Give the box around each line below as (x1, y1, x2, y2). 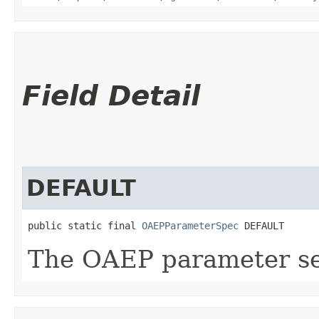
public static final (28, 219, 142, 231)
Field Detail (22, 79, 200, 112)
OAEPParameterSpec (142, 219, 239, 231)
